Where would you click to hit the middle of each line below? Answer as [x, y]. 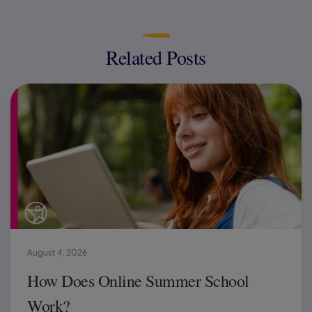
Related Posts [156, 57]
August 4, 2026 [57, 252]
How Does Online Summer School [138, 280]
